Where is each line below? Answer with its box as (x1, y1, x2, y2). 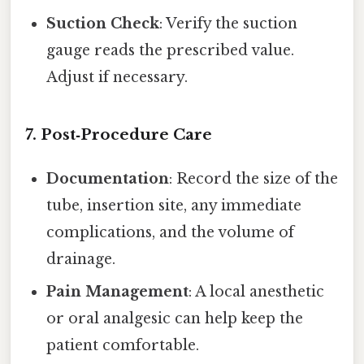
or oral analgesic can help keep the (46, 310, 304, 328)
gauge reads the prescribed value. (46, 41, 295, 60)
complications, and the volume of (46, 223, 295, 242)
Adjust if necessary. (46, 68, 188, 87)
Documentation (46, 170, 170, 188)
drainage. (46, 250, 116, 269)
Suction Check (46, 15, 160, 33)
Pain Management (46, 283, 189, 301)
